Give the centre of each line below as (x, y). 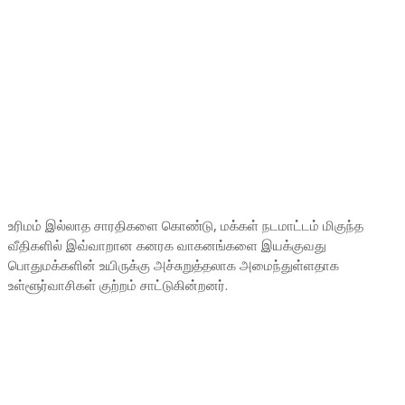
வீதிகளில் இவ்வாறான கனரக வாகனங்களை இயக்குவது (167, 245)
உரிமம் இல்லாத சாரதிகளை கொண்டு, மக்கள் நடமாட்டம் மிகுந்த (185, 225)
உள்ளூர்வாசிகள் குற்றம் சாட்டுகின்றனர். (118, 285)
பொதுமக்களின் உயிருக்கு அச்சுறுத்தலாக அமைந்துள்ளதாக (173, 265)
